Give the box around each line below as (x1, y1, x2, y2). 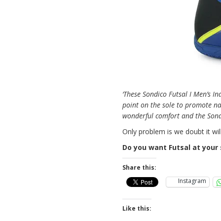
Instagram (178, 177, 207, 185)
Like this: (122, 204, 152, 213)
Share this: (122, 163, 157, 172)
